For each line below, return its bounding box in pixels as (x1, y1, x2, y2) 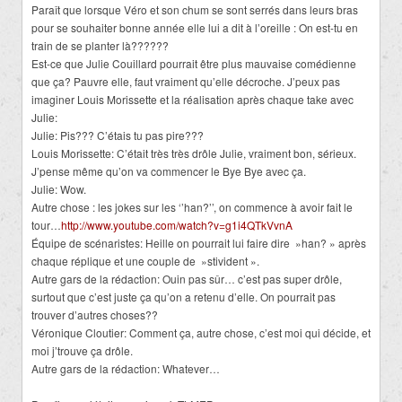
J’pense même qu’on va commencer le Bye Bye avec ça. (31, 162, 306, 179)
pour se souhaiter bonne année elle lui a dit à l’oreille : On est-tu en (31, 19, 358, 35)
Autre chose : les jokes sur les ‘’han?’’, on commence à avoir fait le (31, 198, 353, 214)
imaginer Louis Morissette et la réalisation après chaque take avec (31, 91, 354, 107)
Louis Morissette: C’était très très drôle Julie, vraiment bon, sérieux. (31, 144, 356, 161)
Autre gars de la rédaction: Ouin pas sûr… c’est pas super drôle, (31, 270, 342, 286)
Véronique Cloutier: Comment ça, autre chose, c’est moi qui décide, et (31, 324, 371, 340)
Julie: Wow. (31, 180, 86, 197)
